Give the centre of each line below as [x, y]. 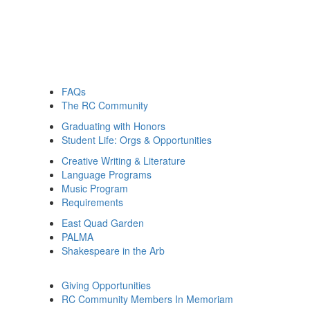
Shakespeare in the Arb [113, 250]
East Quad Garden [103, 223]
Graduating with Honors [113, 126]
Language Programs [107, 174]
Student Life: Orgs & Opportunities [137, 140]
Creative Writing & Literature [124, 161]
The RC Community [105, 105]
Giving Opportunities [106, 285]
